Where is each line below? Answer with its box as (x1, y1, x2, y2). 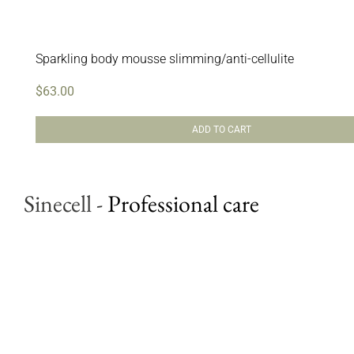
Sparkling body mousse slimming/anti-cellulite (36, 51, 294, 66)
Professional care (107, 188, 259, 219)
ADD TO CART (191, 124, 251, 135)
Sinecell (24, 188, 92, 219)
